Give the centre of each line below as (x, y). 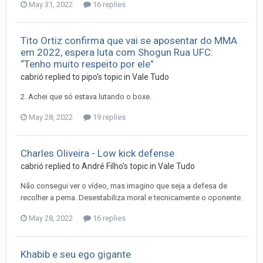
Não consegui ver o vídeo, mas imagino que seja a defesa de (124, 186)
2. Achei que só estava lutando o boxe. (86, 96)
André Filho (102, 166)
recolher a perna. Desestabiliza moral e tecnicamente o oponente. (131, 197)
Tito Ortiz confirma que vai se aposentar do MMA (129, 40)
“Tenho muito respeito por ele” (87, 64)
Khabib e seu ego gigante (76, 254)
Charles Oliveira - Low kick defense (97, 153)
